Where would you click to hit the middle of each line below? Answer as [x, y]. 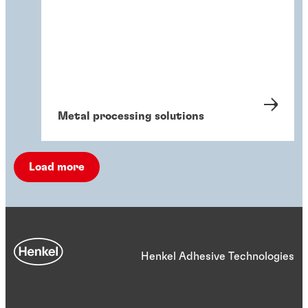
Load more [57, 167]
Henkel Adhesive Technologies [218, 257]
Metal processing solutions [131, 117]
